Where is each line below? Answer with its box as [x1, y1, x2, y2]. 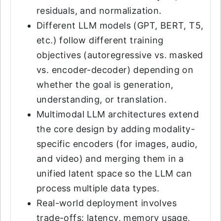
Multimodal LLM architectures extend [37, 109, 199, 119]
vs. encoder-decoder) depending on [37, 65, 194, 75]
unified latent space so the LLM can [37, 168, 192, 179]
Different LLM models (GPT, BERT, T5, [37, 20, 204, 31]
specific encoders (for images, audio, [37, 139, 198, 149]
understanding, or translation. [37, 94, 167, 105]
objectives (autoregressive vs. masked [37, 50, 203, 60]
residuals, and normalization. [37, 5, 162, 16]
